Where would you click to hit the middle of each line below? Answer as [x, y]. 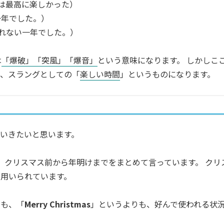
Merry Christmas [57, 204]
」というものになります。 [167, 74]
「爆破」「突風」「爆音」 [49, 60]
